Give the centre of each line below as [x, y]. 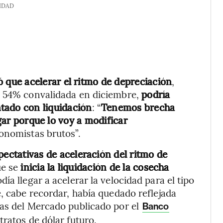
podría [154, 94]
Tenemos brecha [138, 107]
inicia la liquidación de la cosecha [95, 167]
